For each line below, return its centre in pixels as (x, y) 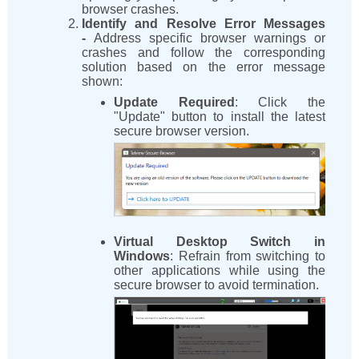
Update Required (174, 103)
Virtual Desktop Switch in (220, 241)
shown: (102, 82)
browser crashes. (130, 10)
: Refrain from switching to (248, 256)
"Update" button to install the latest (220, 117)
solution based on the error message (204, 67)
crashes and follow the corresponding (204, 53)
